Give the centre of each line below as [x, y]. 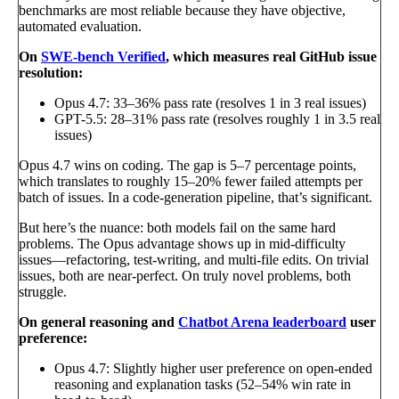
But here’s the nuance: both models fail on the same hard [177, 228]
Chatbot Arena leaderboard [262, 322]
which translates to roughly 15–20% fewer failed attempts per [191, 182]
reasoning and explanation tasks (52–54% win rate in [203, 385]
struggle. [43, 292]
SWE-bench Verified [103, 57]
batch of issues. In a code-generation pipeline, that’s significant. [195, 198]
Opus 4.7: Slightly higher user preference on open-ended [213, 369]
